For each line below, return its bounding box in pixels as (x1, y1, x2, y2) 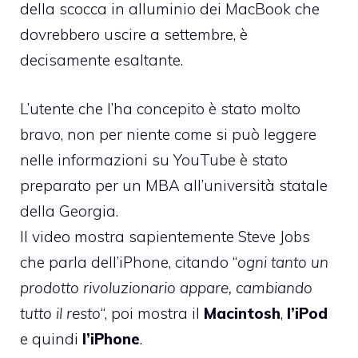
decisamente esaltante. (20, 50, 183, 70)
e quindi (20, 328, 82, 348)
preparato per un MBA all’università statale (20, 175, 328, 195)
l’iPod (287, 303, 328, 323)
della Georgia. (20, 201, 118, 221)
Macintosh (204, 303, 280, 323)
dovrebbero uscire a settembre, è (20, 25, 248, 45)
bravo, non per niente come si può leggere (20, 124, 316, 144)
